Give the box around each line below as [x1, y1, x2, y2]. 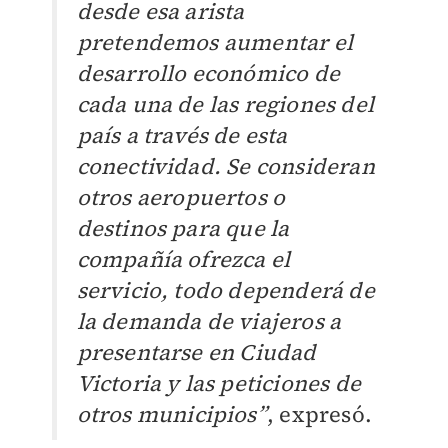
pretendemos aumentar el [76, 27, 354, 58]
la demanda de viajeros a [76, 306, 342, 337]
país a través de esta [76, 120, 288, 151]
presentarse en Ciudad [76, 337, 317, 368]
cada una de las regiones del [76, 89, 375, 120]
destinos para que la [76, 213, 290, 244]
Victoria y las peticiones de [76, 368, 362, 399]
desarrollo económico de [76, 58, 341, 89]
